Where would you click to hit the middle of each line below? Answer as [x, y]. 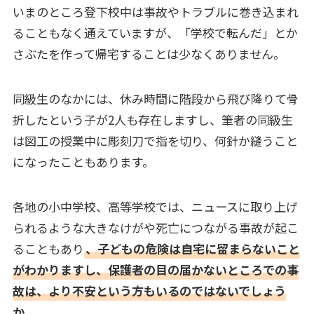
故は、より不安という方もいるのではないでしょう [149, 290]
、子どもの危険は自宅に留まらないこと [192, 248]
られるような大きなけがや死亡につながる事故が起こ [155, 227]
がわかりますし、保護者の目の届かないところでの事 [155, 269]
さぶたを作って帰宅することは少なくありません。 [149, 53]
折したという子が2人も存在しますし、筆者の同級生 [152, 119]
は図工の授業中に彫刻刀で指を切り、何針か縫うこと [155, 140]
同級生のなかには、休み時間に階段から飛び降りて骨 [155, 98]
